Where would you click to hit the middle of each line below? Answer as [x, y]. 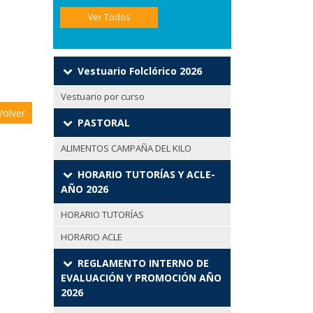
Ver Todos [109, 17]
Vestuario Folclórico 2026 [138, 71]
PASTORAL [102, 123]
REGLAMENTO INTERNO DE [141, 263]
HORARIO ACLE [92, 237]
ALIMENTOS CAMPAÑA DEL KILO [126, 148]
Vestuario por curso [103, 97]
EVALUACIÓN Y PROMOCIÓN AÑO [141, 278]
